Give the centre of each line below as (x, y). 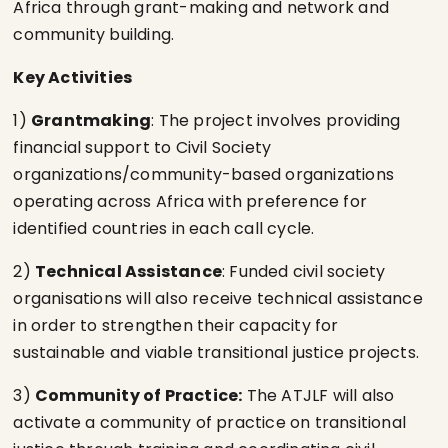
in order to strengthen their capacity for (176, 325)
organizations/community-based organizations (204, 174)
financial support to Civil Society (142, 147)
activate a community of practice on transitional (210, 422)
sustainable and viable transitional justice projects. (218, 352)
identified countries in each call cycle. (166, 228)
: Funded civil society (304, 271)
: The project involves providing (276, 120)
